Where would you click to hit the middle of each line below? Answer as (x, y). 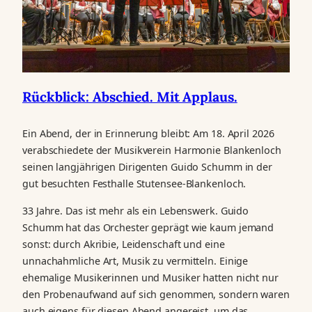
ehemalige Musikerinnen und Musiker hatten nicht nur (150, 277)
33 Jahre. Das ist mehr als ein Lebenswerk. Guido (136, 210)
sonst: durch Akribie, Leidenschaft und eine (124, 244)
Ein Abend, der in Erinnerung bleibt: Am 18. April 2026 (148, 134)
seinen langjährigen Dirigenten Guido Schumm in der (147, 167)
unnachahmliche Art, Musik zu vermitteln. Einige (135, 260)
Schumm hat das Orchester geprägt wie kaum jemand (148, 227)
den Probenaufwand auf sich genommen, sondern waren (156, 294)
